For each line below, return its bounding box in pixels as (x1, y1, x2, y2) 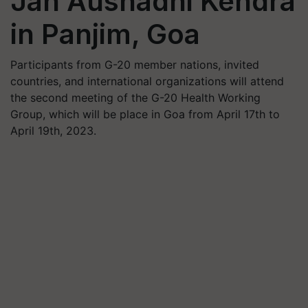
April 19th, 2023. (10, 124, 96, 137)
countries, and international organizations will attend (10, 74, 284, 88)
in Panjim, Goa (10, 17, 200, 51)
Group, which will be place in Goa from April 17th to (10, 107, 280, 121)
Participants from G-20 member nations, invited (10, 58, 259, 71)
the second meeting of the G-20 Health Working (10, 91, 261, 104)
